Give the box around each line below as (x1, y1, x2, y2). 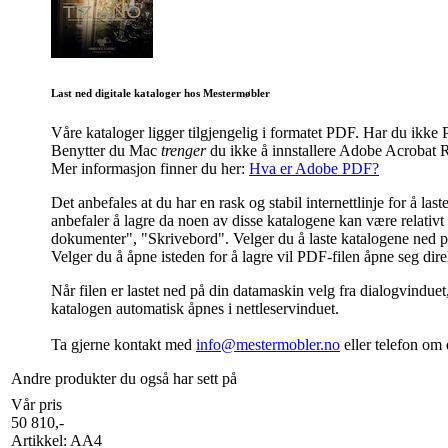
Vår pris (11, 395, 62, 413)
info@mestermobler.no (196, 335, 340, 353)
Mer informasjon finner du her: (51, 159, 249, 177)
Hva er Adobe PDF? (249, 159, 379, 177)
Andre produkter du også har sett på (11, 369, 237, 387)
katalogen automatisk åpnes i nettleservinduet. (51, 299, 339, 317)
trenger (161, 141, 206, 159)
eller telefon (340, 335, 422, 353)
